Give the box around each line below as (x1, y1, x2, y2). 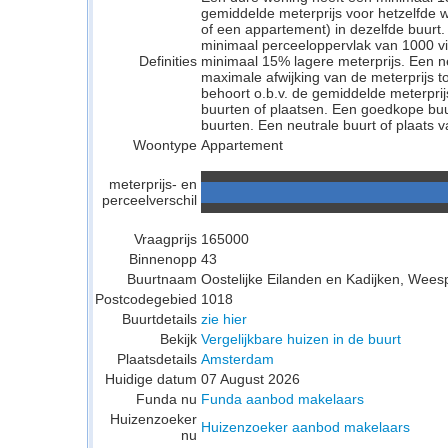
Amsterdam (201, 351, 274, 367)
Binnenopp (129, 251, 197, 267)
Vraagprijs (134, 231, 197, 247)
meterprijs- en (109, 176, 197, 192)
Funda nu (136, 391, 197, 407)
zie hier (201, 311, 247, 327)
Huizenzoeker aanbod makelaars (201, 419, 410, 435)
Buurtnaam (127, 271, 197, 287)
